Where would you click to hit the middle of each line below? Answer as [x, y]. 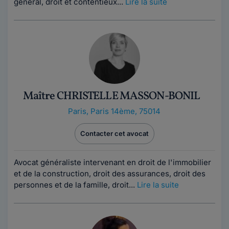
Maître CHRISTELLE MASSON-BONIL [111, 96]
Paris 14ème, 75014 [125, 111]
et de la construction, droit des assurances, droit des [110, 174]
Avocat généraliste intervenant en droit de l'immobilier [112, 162]
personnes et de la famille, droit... [75, 185]
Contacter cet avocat [114, 133]
